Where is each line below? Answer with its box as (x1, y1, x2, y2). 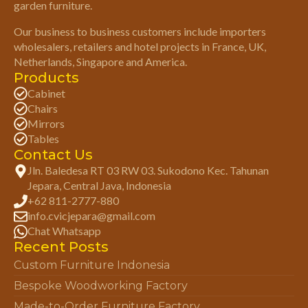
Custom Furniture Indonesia (14, 258, 170, 272)
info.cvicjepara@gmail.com (27, 208, 155, 222)
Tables (27, 131, 59, 145)
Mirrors (27, 116, 65, 130)
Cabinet (27, 86, 65, 100)
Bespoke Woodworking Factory (14, 278, 188, 292)
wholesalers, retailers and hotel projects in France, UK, (14, 39, 266, 53)
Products (14, 69, 79, 86)
